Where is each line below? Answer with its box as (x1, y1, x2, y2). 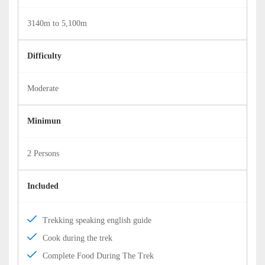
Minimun (27, 117, 61, 125)
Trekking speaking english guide (43, 216, 151, 225)
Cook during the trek (43, 234, 112, 243)
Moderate (27, 84, 59, 93)
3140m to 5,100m (27, 19, 87, 28)
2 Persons (27, 149, 59, 158)
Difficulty (27, 51, 62, 60)
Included (27, 182, 59, 190)
